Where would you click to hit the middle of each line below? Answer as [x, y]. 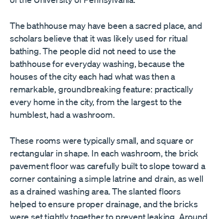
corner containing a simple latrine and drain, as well [107, 178]
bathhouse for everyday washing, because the [98, 63]
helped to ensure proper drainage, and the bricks [104, 204]
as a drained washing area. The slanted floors [95, 191]
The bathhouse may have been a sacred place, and [106, 25]
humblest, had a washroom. [62, 114]
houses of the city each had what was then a [93, 76]
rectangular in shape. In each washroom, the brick [104, 153]
